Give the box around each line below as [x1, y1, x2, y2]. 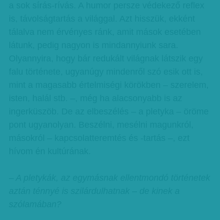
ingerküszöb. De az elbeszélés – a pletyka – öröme [8, 107, 209, 116]
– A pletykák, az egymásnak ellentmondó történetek [8, 173, 210, 183]
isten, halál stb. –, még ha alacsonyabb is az [8, 93, 182, 103]
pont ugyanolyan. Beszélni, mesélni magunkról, [8, 120, 193, 130]
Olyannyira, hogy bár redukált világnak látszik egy [8, 54, 203, 63]
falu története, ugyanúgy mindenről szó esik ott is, [8, 67, 203, 77]
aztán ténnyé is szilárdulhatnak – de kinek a [8, 186, 180, 196]
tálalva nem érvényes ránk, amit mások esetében [8, 27, 201, 37]
